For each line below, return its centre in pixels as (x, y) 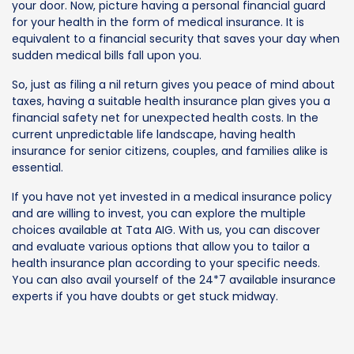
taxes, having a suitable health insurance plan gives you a (171, 101)
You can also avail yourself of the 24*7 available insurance (174, 279)
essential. (38, 167)
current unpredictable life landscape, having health (154, 134)
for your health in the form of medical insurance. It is (158, 22)
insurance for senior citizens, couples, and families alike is (170, 151)
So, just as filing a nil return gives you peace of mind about (173, 84)
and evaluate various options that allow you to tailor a (161, 246)
